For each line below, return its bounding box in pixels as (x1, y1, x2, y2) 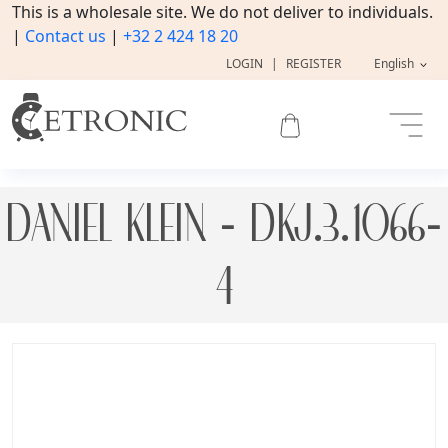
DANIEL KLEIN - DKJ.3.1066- (5, 193, 443, 253)
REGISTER (285, 55, 341, 72)
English (373, 55, 417, 72)
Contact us (25, 25, 106, 47)
